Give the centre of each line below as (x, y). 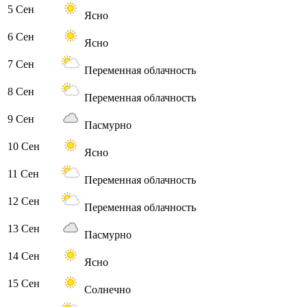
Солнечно (106, 290)
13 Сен (24, 229)
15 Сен (24, 284)
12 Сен (24, 201)
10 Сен (24, 147)
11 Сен (23, 174)
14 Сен (24, 256)
